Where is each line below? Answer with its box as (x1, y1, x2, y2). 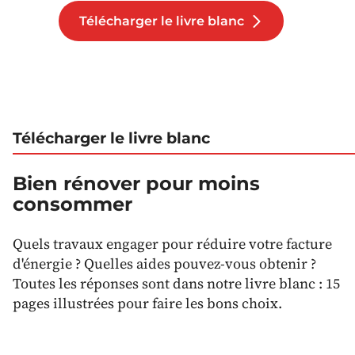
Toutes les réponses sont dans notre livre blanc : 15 (13, 273, 340, 293)
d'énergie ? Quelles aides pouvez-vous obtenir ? (13, 253, 316, 273)
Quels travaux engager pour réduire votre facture (13, 233, 332, 254)
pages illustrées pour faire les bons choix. (13, 292, 282, 313)
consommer (13, 192, 132, 216)
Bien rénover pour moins (13, 171, 260, 195)
